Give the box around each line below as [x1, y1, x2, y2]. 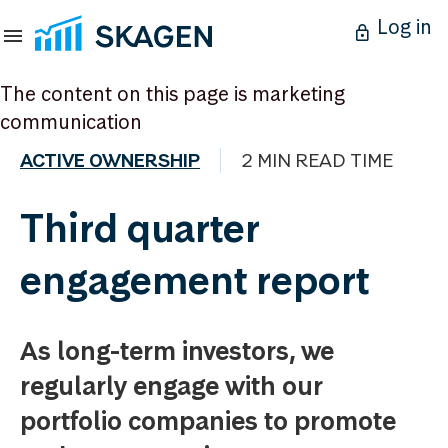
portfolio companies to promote [20, 405, 396, 437]
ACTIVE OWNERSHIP [20, 148, 200, 173]
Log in [377, 14, 432, 40]
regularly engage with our [20, 370, 323, 402]
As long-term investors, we [20, 335, 334, 367]
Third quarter [20, 203, 260, 253]
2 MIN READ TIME [241, 148, 393, 173]
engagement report [20, 255, 369, 305]
